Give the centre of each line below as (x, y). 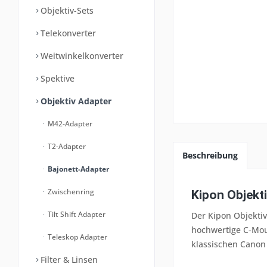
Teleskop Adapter (77, 237)
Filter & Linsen (68, 260)
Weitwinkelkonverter (81, 56)
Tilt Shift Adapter (76, 214)
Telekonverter (67, 33)
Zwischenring (70, 192)
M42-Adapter (69, 124)
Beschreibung (210, 155)
